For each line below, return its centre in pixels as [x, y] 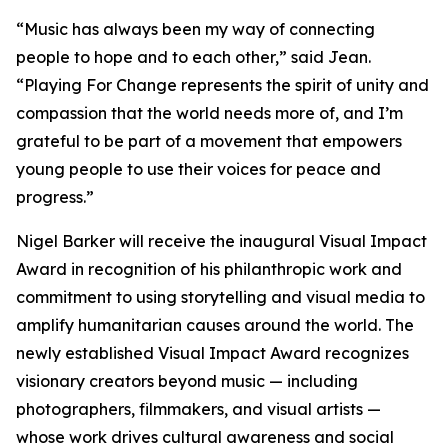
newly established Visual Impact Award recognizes [212, 353]
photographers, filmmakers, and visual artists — [198, 409]
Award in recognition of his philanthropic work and [209, 269]
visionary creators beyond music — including [187, 381]
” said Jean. [325, 57]
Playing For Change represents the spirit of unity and [226, 85]
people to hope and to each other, [147, 57]
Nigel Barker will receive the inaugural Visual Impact [221, 241]
